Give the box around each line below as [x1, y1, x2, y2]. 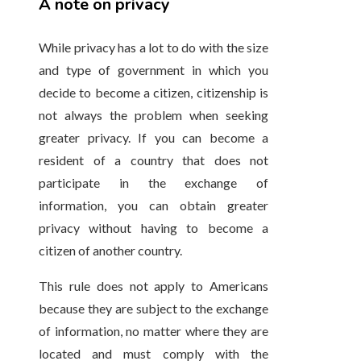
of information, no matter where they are [39, 323, 269, 339]
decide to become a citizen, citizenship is [39, 85, 269, 101]
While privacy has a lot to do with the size [39, 39, 269, 56]
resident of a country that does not [39, 152, 269, 168]
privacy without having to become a [39, 220, 269, 236]
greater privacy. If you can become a [39, 130, 269, 146]
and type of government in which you [39, 62, 269, 78]
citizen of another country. [39, 243, 182, 259]
